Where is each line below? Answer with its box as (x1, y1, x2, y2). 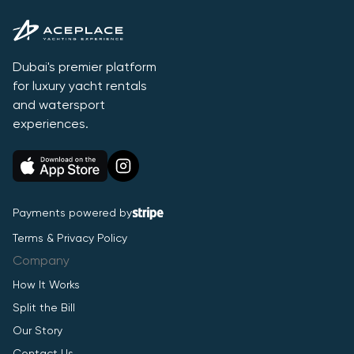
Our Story (13, 326, 62, 337)
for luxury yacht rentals (13, 81, 147, 93)
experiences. (13, 119, 88, 131)
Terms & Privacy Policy (13, 233, 127, 244)
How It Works (13, 280, 80, 291)
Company (13, 255, 70, 268)
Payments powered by (13, 207, 132, 219)
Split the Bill (13, 303, 75, 314)
